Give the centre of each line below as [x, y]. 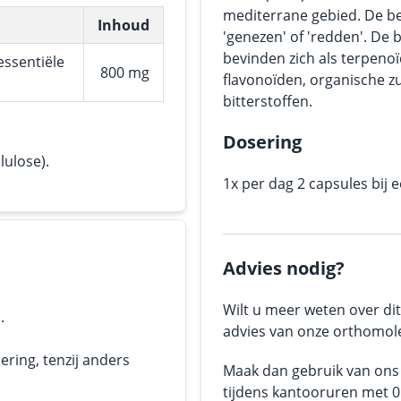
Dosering [262, 142]
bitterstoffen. [268, 101]
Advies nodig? [284, 268]
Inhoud [124, 25]
